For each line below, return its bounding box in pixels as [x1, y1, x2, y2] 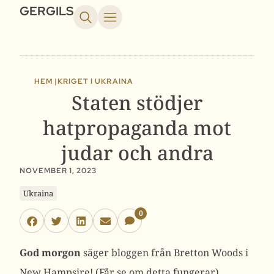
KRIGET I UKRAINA [57, 76, 133, 86]
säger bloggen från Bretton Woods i [81, 246, 248, 259]
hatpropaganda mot [43, 114, 231, 141]
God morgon [20, 246, 81, 259]
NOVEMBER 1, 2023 [20, 166, 97, 176]
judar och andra [61, 139, 213, 166]
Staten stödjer [71, 89, 203, 116]
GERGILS [20, 3, 74, 19]
